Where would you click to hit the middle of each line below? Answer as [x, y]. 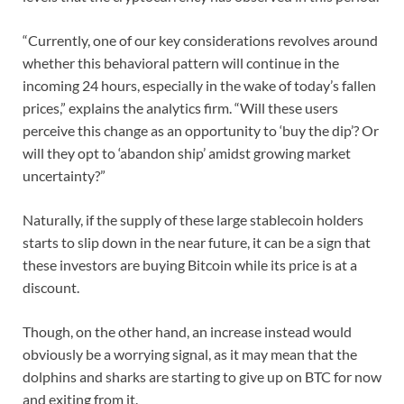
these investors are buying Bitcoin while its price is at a [190, 264]
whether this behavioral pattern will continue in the [181, 62]
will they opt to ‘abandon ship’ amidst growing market [187, 152]
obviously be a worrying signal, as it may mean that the [190, 353]
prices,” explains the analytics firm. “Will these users [180, 107]
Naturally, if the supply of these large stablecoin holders [193, 219]
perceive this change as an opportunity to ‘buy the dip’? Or [201, 130]
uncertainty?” [64, 175]
